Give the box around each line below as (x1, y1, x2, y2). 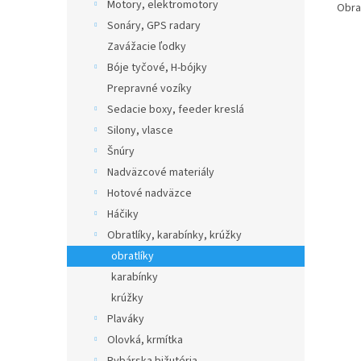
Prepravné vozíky (107, 81, 192, 97)
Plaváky (107, 311, 144, 327)
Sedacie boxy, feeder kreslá (107, 102, 244, 118)
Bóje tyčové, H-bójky (107, 60, 207, 76)
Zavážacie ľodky (107, 39, 186, 55)
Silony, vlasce (107, 122, 173, 139)
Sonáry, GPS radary (107, 18, 201, 34)
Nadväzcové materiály (107, 164, 214, 180)
